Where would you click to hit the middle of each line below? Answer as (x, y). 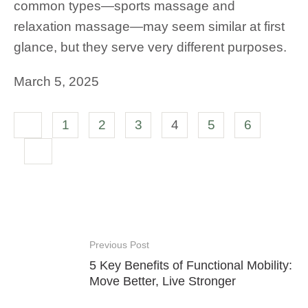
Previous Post (119, 244)
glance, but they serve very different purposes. (150, 47)
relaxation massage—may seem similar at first (149, 26)
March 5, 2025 (56, 81)
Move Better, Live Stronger (163, 281)
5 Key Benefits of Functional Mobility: (191, 265)
